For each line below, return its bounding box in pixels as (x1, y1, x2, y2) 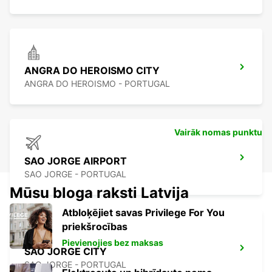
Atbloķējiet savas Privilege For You (62, 206, 225, 219)
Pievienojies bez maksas (62, 237, 163, 248)
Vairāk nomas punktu (174, 127, 262, 138)
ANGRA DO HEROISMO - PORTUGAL (24, 78, 170, 89)
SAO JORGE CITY (24, 245, 107, 258)
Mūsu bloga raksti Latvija (10, 184, 189, 202)
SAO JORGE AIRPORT (24, 155, 127, 168)
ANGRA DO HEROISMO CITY (24, 64, 160, 77)
